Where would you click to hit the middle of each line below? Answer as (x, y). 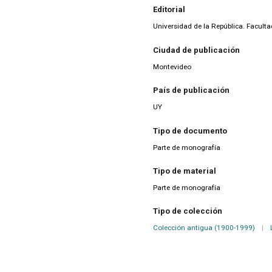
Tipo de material (185, 171)
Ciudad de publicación (196, 50)
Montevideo (172, 66)
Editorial (169, 10)
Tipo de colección (188, 211)
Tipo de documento (190, 131)
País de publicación (191, 90)
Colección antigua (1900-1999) (204, 228)
